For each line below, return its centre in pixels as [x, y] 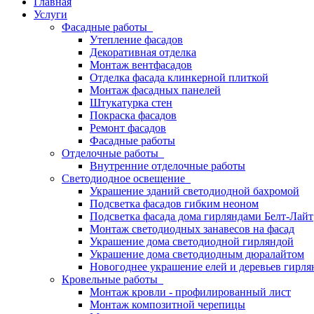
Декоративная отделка [143, 52]
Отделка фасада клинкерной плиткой [179, 77]
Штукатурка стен [131, 103]
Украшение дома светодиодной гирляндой [192, 241]
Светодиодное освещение [126, 178]
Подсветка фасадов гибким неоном [174, 204]
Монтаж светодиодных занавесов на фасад [192, 229]
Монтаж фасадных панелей [155, 90]
